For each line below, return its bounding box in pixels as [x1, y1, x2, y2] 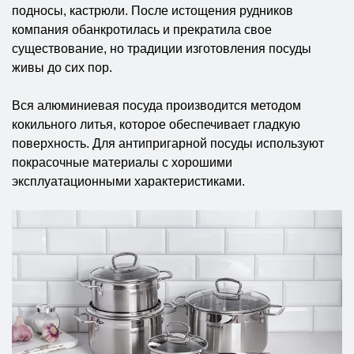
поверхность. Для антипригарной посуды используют [12, 136, 324, 150]
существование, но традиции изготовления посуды [12, 41, 311, 55]
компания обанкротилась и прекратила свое [12, 22, 272, 36]
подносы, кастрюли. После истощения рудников [12, 3, 293, 17]
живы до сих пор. [12, 60, 112, 74]
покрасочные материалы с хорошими [12, 155, 232, 169]
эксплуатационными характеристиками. [12, 174, 245, 188]
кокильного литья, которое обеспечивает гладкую [12, 117, 300, 131]
